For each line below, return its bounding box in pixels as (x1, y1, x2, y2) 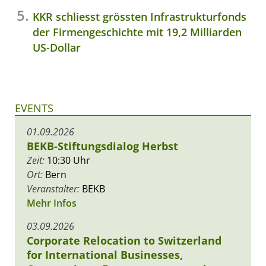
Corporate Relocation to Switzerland (27, 233, 221, 248)
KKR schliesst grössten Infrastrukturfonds (33, 9, 246, 24)
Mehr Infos (27, 196, 77, 210)
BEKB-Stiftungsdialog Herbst (27, 138, 178, 153)
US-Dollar (33, 40, 81, 55)
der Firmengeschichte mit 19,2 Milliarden (33, 24, 242, 39)
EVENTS (15, 100, 53, 115)
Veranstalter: (27, 182, 80, 195)
